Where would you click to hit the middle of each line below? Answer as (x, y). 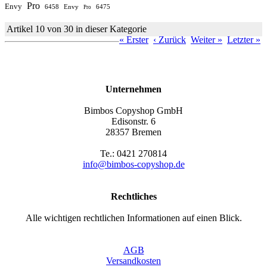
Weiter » (207, 39)
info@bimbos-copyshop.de (133, 164)
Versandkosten (133, 260)
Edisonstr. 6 (133, 121)
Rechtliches (133, 196)
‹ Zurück (170, 39)
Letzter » (244, 39)
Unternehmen (133, 89)
